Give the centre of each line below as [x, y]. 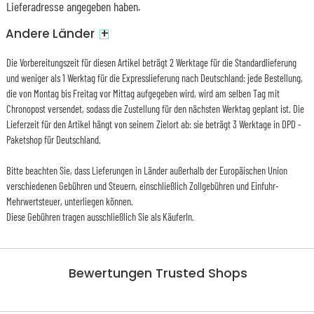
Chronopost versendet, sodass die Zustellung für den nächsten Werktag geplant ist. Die [155, 108]
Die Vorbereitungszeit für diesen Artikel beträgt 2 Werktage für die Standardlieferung [151, 62]
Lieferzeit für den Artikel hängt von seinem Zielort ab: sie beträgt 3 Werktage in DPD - [153, 124]
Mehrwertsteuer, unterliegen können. [69, 201]
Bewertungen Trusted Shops [158, 273]
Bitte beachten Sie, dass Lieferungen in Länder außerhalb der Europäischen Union [146, 170]
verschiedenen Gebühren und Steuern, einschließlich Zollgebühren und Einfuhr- [142, 185]
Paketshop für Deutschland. [53, 139]
